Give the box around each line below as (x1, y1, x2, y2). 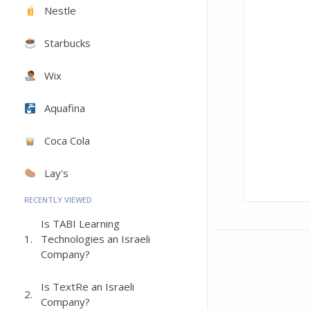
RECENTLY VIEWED (24, 194, 92, 205)
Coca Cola (44, 134, 91, 147)
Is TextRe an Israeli (41, 280, 134, 293)
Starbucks (44, 36, 91, 50)
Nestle (44, 3, 77, 17)
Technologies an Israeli (41, 232, 150, 246)
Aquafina (44, 101, 86, 115)
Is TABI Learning (41, 217, 120, 230)
